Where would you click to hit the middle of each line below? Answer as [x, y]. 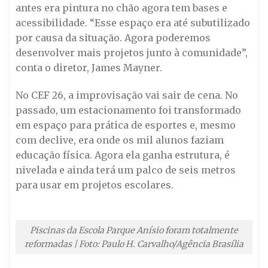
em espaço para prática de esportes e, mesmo [126, 125]
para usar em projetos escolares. [95, 185]
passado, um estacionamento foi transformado [128, 110]
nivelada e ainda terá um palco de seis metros [126, 170]
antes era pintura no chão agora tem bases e [121, 8]
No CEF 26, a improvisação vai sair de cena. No [127, 95]
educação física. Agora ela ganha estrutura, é [123, 155]
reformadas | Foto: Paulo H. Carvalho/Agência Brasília [134, 244]
